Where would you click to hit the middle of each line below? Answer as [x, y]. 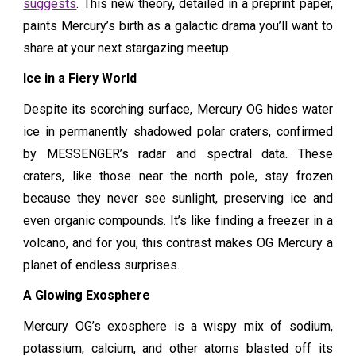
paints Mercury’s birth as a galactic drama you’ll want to [178, 25]
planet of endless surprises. [102, 265]
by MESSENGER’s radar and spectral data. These [178, 153]
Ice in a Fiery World [80, 79]
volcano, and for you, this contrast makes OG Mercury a [178, 242]
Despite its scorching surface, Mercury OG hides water [178, 109]
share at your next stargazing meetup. [128, 48]
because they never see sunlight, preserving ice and [178, 198]
